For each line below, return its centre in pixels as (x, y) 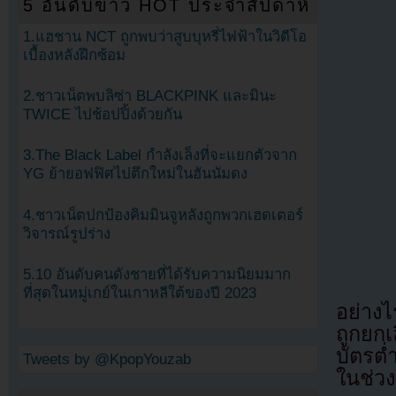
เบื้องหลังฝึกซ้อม (74, 56)
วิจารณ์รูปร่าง (67, 233)
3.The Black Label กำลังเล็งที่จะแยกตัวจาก (160, 156)
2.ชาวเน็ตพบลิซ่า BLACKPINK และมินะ (150, 96)
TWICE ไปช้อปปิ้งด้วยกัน (103, 115)
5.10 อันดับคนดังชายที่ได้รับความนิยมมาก (157, 274)
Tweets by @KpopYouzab (107, 359)
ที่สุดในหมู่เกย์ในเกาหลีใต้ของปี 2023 (140, 293)
